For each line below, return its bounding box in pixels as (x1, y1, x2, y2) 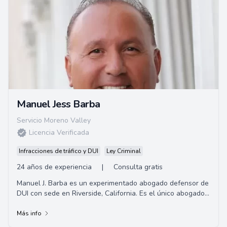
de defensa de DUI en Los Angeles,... (17, 199, 135, 208)
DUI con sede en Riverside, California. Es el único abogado (17, 188, 205, 198)
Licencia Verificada (29, 128, 89, 137)
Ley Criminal (106, 147, 141, 155)
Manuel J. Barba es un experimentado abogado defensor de (17, 178, 209, 188)
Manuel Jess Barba (17, 97, 100, 111)
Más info (17, 209, 42, 217)
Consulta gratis (113, 162, 163, 172)
